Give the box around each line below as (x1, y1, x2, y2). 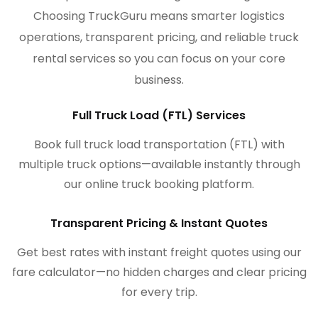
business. (134, 72, 184, 89)
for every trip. (121, 284, 197, 301)
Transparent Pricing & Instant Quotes (50, 215, 268, 232)
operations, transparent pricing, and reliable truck (19, 29, 299, 46)
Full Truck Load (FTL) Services (72, 107, 246, 124)
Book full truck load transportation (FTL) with (33, 136, 285, 153)
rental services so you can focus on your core (33, 50, 285, 67)
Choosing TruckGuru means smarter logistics (33, 8, 285, 25)
